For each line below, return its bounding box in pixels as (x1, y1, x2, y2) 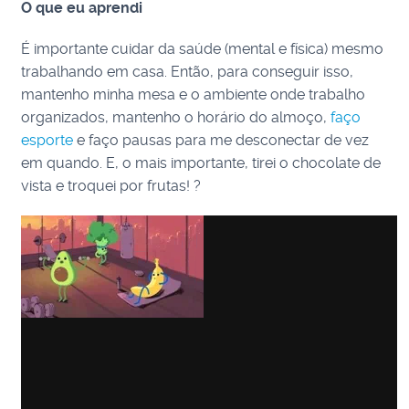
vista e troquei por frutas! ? (21, 177, 202, 194)
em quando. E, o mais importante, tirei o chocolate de (21, 154, 382, 172)
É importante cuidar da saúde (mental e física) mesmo (21, 40, 384, 58)
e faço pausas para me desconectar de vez (73, 131, 370, 149)
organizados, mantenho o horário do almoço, (21, 109, 328, 126)
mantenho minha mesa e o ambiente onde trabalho (21, 86, 366, 103)
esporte (21, 131, 74, 149)
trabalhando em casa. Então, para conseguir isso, (21, 63, 354, 80)
